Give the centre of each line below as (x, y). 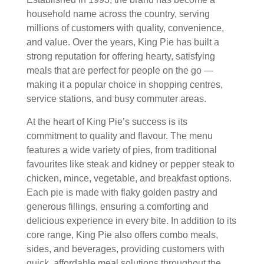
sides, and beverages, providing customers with (126, 249)
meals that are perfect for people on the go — (120, 70)
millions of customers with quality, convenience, (125, 28)
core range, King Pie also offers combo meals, (122, 235)
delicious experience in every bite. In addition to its (131, 220)
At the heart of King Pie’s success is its (107, 121)
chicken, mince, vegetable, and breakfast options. (129, 178)
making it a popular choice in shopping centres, (125, 84)
